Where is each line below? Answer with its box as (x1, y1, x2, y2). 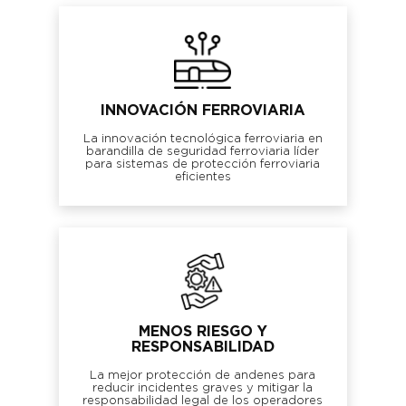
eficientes (174, 170, 231, 183)
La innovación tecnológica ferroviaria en (82, 132, 323, 145)
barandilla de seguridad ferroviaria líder (86, 145, 320, 158)
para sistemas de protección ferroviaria (85, 158, 321, 170)
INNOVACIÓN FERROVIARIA (100, 102, 305, 118)
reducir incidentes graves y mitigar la (92, 382, 314, 394)
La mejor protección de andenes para (90, 369, 316, 382)
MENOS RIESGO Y (138, 324, 267, 339)
